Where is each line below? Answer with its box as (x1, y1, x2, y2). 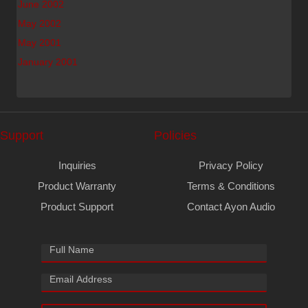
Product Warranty (38, 180, 116, 192)
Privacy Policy (199, 159, 263, 171)
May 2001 (18, 37, 61, 48)
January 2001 (18, 56, 78, 67)
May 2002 (18, 18, 61, 29)
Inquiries (58, 159, 96, 171)
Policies (154, 129, 197, 142)
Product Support (41, 201, 113, 212)
